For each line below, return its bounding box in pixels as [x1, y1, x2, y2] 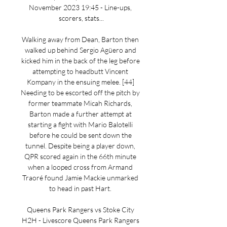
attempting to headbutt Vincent [32, 67, 128, 75]
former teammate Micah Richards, [28, 99, 132, 107]
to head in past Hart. [49, 184, 113, 193]
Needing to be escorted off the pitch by [21, 88, 140, 97]
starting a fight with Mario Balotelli [28, 120, 133, 129]
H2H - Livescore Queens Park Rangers [21, 216, 139, 224]
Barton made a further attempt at [29, 109, 132, 118]
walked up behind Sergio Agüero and [24, 46, 136, 54]
